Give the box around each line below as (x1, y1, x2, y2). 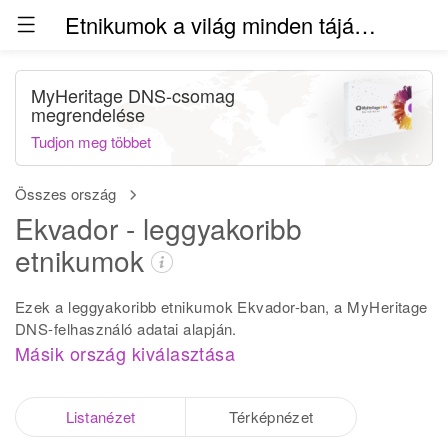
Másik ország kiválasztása (15, 340, 236, 366)
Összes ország (15, 183, 116, 204)
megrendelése (31, 101, 145, 127)
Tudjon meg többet (31, 131, 151, 152)
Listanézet (65, 406, 136, 427)
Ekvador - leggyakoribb (15, 208, 302, 248)
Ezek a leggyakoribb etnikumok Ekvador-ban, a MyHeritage (15, 296, 428, 317)
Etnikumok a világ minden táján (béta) (354, 9, 376, 40)
